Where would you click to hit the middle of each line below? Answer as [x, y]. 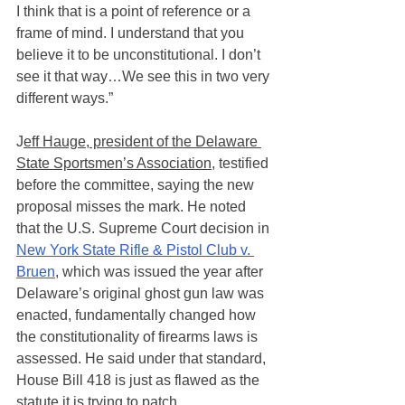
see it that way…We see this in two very [145, 77]
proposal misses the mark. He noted [133, 207]
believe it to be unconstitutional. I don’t [140, 55]
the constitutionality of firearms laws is [139, 337]
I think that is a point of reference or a [135, 12]
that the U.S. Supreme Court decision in [145, 229]
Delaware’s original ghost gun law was [142, 294]
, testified [242, 164]
